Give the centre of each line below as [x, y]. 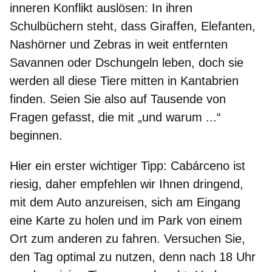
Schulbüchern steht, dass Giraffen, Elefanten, [133, 26]
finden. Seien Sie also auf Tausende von [118, 99]
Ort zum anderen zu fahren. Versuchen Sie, [127, 238]
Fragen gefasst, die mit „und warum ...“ [115, 117]
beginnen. [36, 135]
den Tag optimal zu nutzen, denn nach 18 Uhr [133, 257]
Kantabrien [209, 80]
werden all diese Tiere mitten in [95, 80]
